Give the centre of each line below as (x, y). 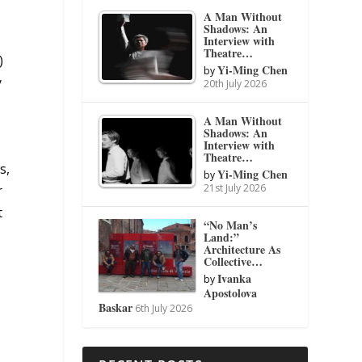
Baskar (116, 307)
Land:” (222, 237)
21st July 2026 (235, 187)
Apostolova (231, 293)
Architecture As (242, 249)
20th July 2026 (236, 83)
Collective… (234, 261)
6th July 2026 (164, 308)
